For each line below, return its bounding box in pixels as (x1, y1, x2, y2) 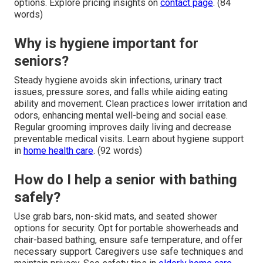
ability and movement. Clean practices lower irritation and (14, 98, 247, 110)
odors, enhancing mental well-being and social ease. (14, 110, 228, 122)
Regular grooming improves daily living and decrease (14, 122, 231, 133)
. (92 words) (93, 145, 142, 157)
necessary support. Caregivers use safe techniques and (14, 246, 243, 258)
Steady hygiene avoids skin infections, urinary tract (14, 75, 222, 86)
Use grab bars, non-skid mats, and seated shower (14, 211, 217, 222)
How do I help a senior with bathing (14, 171, 237, 188)
